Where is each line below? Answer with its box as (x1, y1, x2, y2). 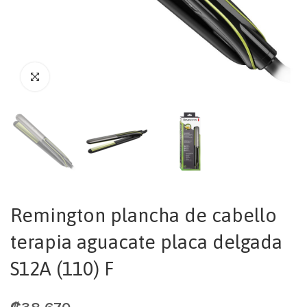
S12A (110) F (10, 258, 114, 280)
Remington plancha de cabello (10, 204, 277, 226)
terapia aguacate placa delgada (10, 231, 282, 253)
